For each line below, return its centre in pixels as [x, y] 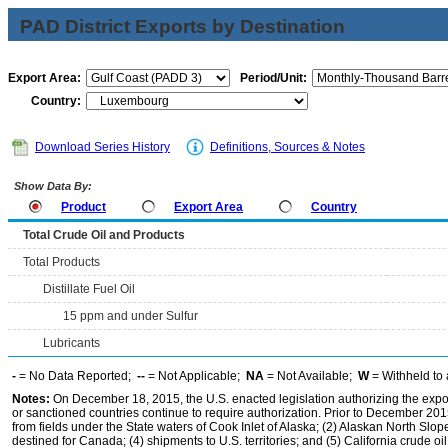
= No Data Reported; [76, 376]
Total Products [61, 262]
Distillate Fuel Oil [89, 289]
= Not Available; [311, 376]
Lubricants [71, 343]
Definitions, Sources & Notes [287, 147]
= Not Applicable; [195, 376]
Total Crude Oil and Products [104, 235]
